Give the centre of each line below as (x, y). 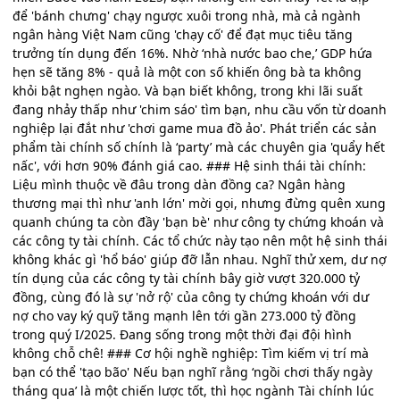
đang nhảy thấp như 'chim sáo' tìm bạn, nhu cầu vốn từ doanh (200, 110)
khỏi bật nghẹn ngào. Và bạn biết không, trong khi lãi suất (187, 91)
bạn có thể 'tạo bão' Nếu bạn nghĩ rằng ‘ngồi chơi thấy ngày (192, 372)
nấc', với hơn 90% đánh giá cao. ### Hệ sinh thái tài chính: (189, 166)
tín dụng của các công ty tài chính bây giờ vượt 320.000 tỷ (186, 279)
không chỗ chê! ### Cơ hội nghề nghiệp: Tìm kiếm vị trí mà (191, 354)
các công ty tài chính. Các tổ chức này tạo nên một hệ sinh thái (200, 241)
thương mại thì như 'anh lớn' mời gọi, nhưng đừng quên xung (199, 204)
